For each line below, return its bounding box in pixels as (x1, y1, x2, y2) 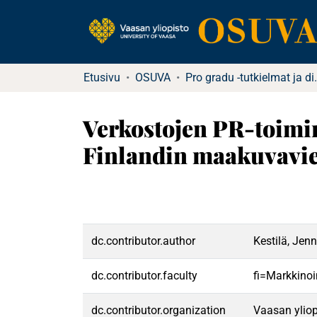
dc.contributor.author (91, 234, 195, 248)
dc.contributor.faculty (91, 269, 197, 282)
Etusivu (83, 71, 120, 84)
